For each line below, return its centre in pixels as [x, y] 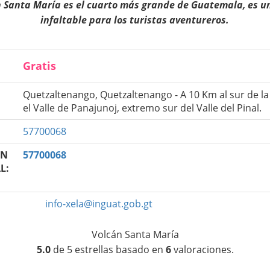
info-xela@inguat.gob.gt [99, 203]
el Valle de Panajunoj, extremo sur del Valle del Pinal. [143, 108]
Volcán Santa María [135, 234]
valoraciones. [202, 249]
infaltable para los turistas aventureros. [135, 20]
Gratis [40, 65]
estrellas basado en [119, 249]
